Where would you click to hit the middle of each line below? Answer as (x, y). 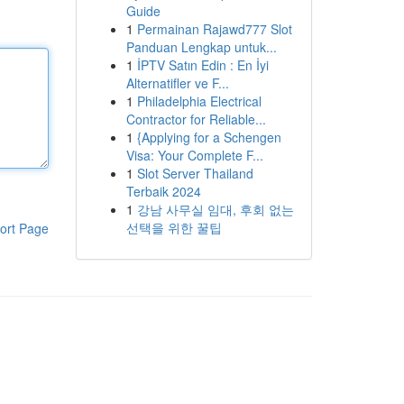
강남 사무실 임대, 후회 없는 (215, 209)
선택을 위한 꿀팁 (174, 227)
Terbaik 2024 (163, 191)
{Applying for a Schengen (209, 137)
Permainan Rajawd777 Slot (214, 29)
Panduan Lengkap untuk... (201, 47)
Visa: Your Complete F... (194, 155)
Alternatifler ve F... (177, 83)
